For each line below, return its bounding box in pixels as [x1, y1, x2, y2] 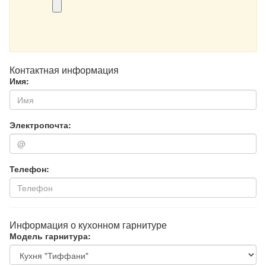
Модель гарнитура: [9, 230, 91, 242]
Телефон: [9, 163, 49, 175]
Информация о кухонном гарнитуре [9, 218, 167, 232]
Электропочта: [9, 119, 71, 131]
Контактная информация [9, 63, 119, 77]
